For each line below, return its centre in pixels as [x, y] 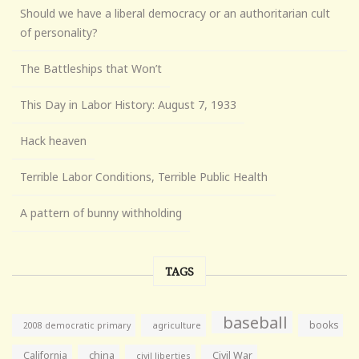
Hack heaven [53, 140]
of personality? [59, 32]
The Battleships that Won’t [91, 68]
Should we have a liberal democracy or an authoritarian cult [175, 13]
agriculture [177, 325]
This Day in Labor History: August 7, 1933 [128, 104]
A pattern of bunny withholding [101, 212]
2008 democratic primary [77, 325]
